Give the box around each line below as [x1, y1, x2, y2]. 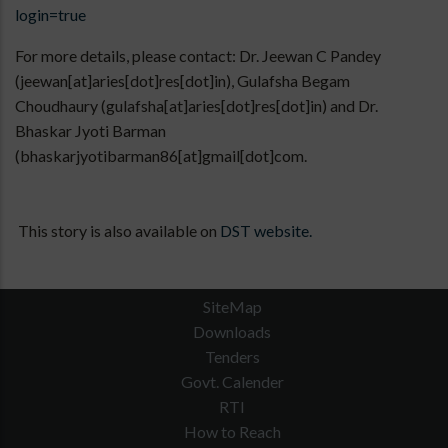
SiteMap [202, 297, 262, 317]
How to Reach [183, 422, 281, 442]
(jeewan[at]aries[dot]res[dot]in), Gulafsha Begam [15, 71, 350, 91]
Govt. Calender [180, 372, 284, 392]
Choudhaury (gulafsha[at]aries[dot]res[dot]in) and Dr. [15, 96, 378, 116]
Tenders [204, 347, 260, 367]
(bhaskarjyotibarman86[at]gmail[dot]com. [15, 146, 307, 166]
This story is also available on [15, 221, 220, 241]
